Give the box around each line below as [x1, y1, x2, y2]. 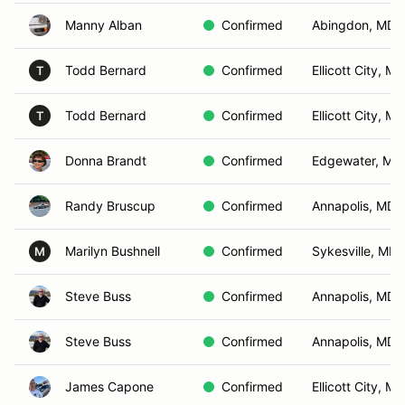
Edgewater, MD [312, 153, 402, 168]
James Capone [65, 379, 154, 394]
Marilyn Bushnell [65, 243, 160, 259]
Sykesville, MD [312, 243, 398, 259]
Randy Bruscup [65, 198, 155, 213]
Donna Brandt [65, 153, 146, 168]
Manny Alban [65, 17, 142, 33]
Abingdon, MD [312, 17, 396, 33]
